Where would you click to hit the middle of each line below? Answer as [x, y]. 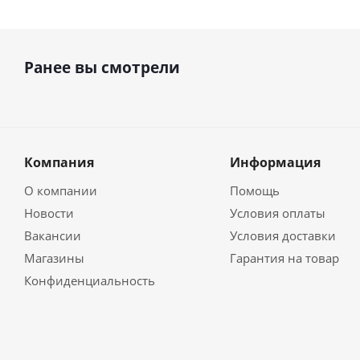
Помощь [254, 190]
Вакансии [53, 235]
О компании [61, 190]
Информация [275, 162]
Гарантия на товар [284, 258]
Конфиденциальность [90, 280]
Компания [59, 162]
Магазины [54, 258]
